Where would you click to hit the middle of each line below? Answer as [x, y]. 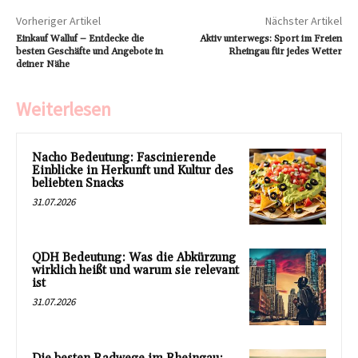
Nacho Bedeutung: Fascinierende [124, 157]
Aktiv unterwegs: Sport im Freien [270, 38]
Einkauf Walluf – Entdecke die [80, 38]
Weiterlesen [64, 109]
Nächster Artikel [303, 20]
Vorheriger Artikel [58, 20]
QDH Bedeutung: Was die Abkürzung [134, 258]
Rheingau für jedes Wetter [285, 51]
